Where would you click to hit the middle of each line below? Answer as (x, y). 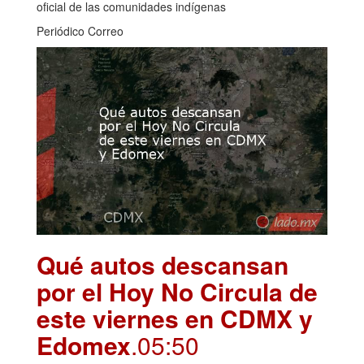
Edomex (84, 344)
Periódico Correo (80, 31)
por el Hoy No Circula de (177, 291)
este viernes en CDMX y (175, 318)
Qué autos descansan (162, 264)
